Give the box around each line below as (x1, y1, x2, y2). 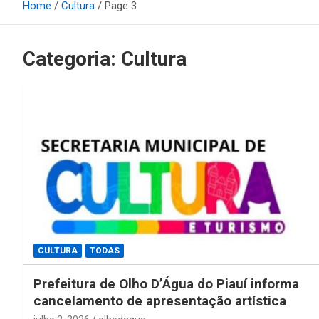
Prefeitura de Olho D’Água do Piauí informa (33, 275, 299, 292)
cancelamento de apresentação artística (33, 292, 286, 309)
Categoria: (23, 47, 121, 71)
